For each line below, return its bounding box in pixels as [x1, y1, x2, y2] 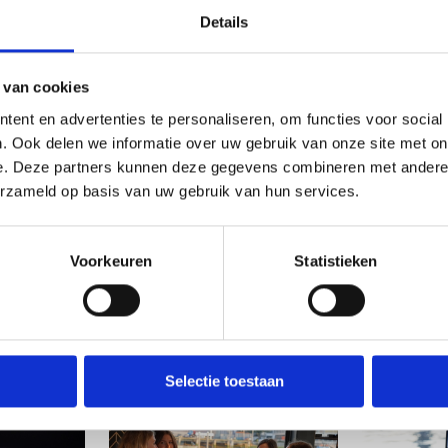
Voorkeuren [70, 252, 152, 270]
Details [199, 13, 249, 31]
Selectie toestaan [164, 372, 284, 390]
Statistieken [294, 252, 378, 270]
